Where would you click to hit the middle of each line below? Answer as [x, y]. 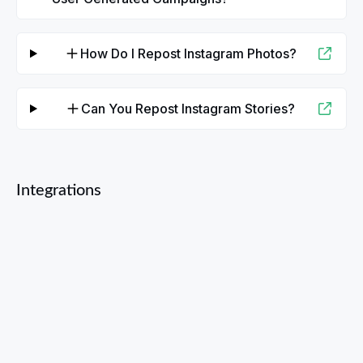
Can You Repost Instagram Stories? [188, 109]
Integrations [59, 191]
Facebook [60, 316]
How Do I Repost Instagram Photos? [188, 54]
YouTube [315, 316]
